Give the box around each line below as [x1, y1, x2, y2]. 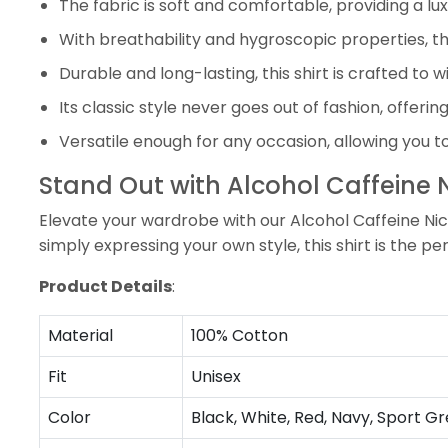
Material [48, 323, 113, 347]
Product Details [39, 274, 172, 298]
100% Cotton [191, 323, 288, 347]
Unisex [191, 364, 241, 388]
